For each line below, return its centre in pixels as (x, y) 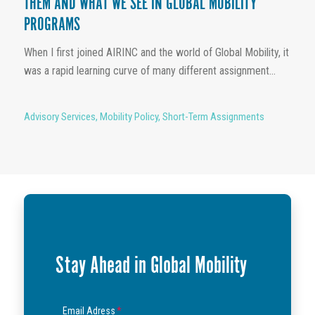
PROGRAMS (52, 26)
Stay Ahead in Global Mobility (152, 266)
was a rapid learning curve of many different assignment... (149, 71)
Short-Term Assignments (213, 117)
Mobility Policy (129, 117)
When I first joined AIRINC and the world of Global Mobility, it (156, 53)
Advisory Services (59, 117)
